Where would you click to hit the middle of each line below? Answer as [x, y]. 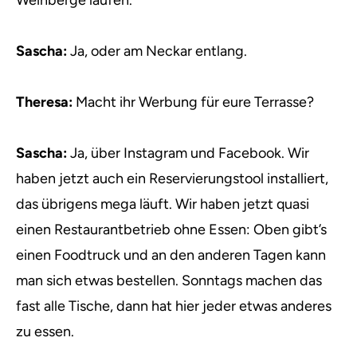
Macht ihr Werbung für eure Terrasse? [193, 102]
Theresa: [44, 102]
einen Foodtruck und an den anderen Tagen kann [171, 255]
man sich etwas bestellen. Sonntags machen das [169, 280]
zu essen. [45, 331]
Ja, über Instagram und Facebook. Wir [190, 153]
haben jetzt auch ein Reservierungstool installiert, [172, 178]
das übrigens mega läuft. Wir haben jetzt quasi [163, 204]
